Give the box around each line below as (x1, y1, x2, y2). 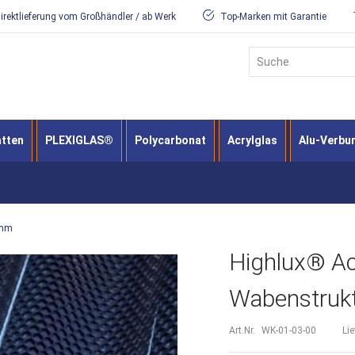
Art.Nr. (229, 324, 256, 336)
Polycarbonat (135, 133, 206, 147)
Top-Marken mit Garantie (218, 11, 326, 22)
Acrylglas (227, 133, 277, 147)
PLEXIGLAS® (45, 133, 113, 147)
